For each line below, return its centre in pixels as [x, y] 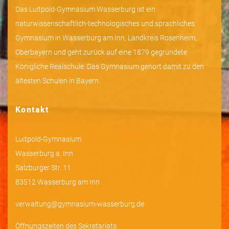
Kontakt [32, 110]
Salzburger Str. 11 [43, 168]
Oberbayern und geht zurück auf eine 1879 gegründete [101, 52]
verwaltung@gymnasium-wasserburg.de [80, 204]
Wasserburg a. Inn [44, 154]
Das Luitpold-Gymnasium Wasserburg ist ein [85, 9]
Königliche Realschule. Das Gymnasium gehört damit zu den [110, 67]
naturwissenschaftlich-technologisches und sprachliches [105, 24]
